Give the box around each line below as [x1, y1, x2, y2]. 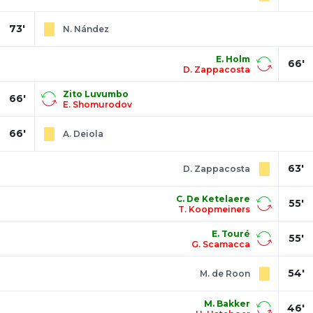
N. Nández [63, 24, 109, 35]
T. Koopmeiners [178, 203, 250, 214]
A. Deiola [63, 129, 103, 140]
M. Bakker [204, 298, 250, 309]
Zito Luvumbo [63, 88, 129, 99]
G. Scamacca [191, 238, 250, 249]
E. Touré [212, 228, 250, 239]
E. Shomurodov [63, 99, 132, 110]
